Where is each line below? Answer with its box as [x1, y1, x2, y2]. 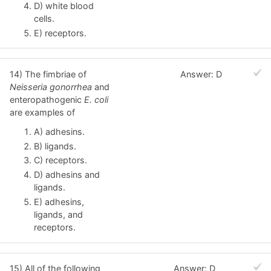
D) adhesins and [34, 169, 100, 180]
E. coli [84, 94, 108, 105]
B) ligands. [34, 140, 76, 151]
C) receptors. [34, 155, 87, 166]
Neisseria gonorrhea [10, 81, 92, 92]
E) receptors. [34, 28, 87, 39]
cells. [34, 13, 54, 24]
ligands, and [34, 209, 83, 220]
